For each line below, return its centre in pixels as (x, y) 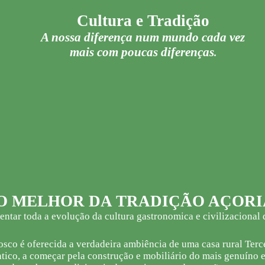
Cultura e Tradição (143, 21)
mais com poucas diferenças (142, 52)
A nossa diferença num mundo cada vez (143, 37)
